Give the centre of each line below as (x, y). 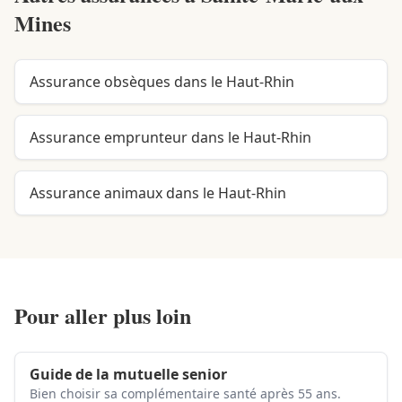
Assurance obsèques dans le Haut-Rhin (162, 82)
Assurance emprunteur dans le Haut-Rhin (170, 137)
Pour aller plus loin (103, 315)
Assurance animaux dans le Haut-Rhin (158, 193)
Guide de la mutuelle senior (128, 374)
